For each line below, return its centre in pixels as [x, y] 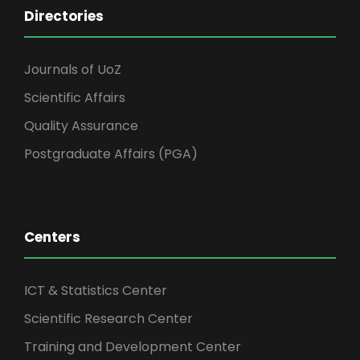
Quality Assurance [81, 126]
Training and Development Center [133, 347]
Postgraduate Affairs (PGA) [111, 154]
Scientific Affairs [75, 98]
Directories [64, 16]
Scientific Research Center [108, 319]
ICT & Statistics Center [96, 291]
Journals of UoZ [73, 70]
